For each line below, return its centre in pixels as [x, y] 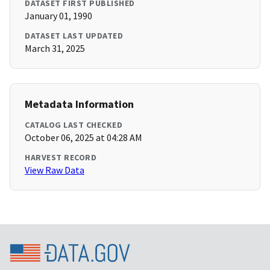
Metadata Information [79, 104]
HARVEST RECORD [61, 158]
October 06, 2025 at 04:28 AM [83, 138]
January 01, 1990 [58, 16]
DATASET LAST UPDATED [74, 36]
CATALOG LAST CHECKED [74, 125]
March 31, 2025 [55, 49]
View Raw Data [55, 170]
